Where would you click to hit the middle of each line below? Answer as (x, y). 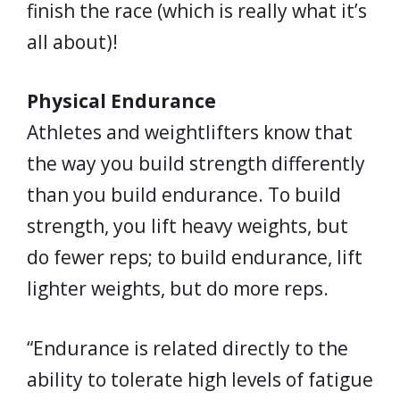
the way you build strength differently (196, 163)
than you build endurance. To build (184, 195)
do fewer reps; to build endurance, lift (195, 257)
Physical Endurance (121, 101)
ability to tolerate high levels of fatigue (200, 379)
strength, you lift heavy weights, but (187, 226)
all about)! (72, 42)
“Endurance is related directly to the (187, 348)
